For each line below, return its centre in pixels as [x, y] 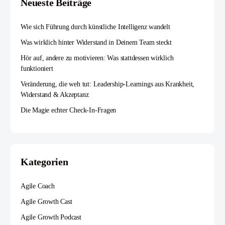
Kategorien [44, 162]
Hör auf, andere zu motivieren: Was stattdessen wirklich [97, 58]
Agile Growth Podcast [51, 217]
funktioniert [37, 69]
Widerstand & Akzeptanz [55, 95]
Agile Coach [38, 186]
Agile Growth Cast [46, 202]
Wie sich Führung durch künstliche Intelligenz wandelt [95, 27]
